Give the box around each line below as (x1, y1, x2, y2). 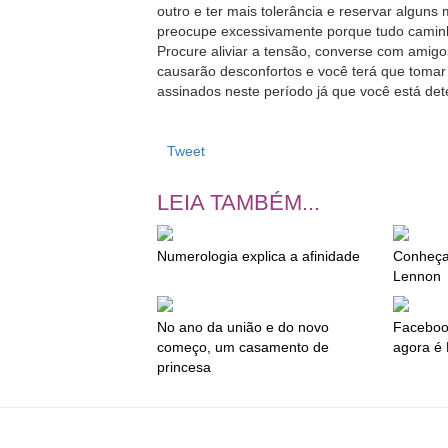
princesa (157, 359, 211, 376)
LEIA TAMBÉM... (157, 190, 320, 216)
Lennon (392, 268, 441, 285)
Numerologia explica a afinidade (157, 248, 360, 265)
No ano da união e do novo (157, 319, 329, 336)
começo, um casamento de (157, 339, 329, 356)
